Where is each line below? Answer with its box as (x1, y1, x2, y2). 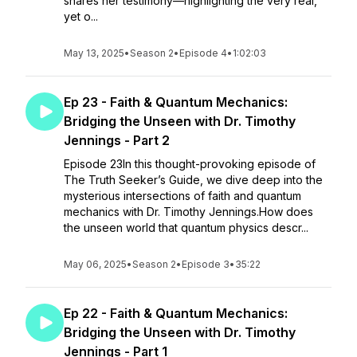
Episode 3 (182, 258, 229, 270)
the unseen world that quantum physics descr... (64, 221, 308, 234)
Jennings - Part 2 (64, 132, 170, 148)
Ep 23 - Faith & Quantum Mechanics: (64, 94, 288, 110)
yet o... (64, 10, 98, 23)
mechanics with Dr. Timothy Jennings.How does (64, 205, 313, 218)
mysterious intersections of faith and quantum (64, 189, 301, 202)
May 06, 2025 (64, 258, 127, 270)
